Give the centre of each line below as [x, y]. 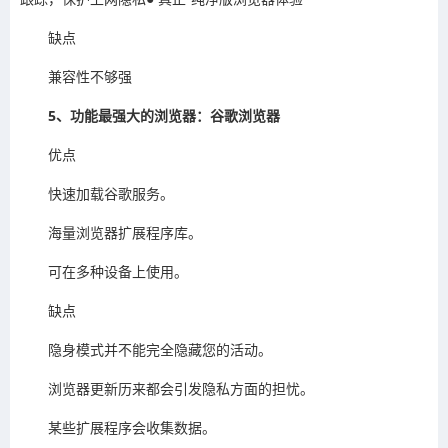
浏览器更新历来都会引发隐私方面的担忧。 [181, 389]
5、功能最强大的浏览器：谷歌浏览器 [164, 116]
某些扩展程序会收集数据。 [132, 428]
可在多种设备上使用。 [118, 272]
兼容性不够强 [90, 77]
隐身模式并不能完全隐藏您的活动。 [160, 350]
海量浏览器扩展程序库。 [125, 233]
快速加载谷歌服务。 [111, 194]
